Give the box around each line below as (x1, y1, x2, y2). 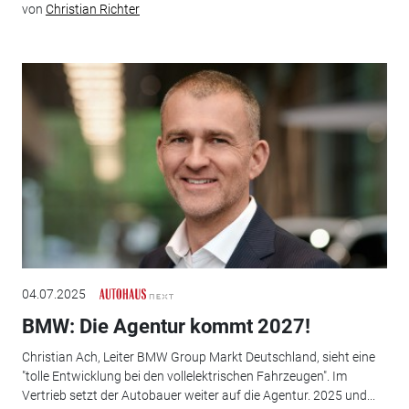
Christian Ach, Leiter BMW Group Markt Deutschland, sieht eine (21, 350, 375, 365)
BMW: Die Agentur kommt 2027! (21, 314, 310, 338)
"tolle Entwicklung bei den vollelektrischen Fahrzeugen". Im (21, 369, 347, 384)
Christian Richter (45, 2, 140, 17)
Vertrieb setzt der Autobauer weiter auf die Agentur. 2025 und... (21, 388, 375, 404)
